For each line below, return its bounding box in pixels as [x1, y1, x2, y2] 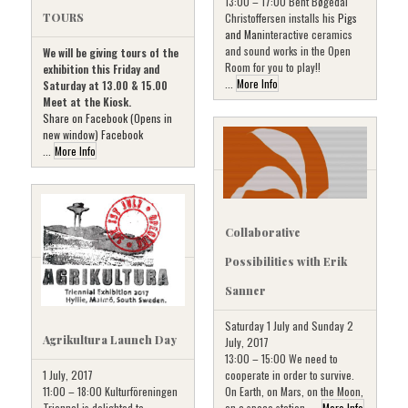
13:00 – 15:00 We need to [225, 350, 338, 366]
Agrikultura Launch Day [43, 332, 177, 347]
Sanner [225, 282, 266, 298]
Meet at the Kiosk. [43, 93, 131, 109]
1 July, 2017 [43, 367, 93, 382]
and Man [225, 25, 262, 42]
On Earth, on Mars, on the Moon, [225, 382, 363, 399]
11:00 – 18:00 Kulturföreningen [43, 383, 178, 399]
